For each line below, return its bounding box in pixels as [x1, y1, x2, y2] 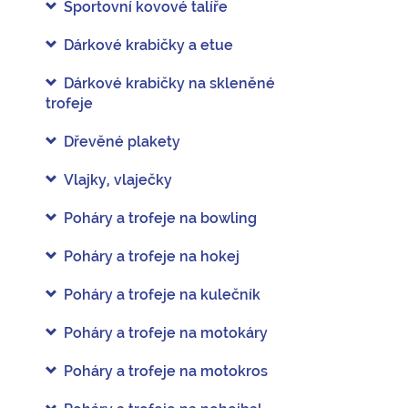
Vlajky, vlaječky [64, 171, 172, 189]
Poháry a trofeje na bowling [64, 209, 257, 227]
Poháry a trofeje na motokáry [64, 324, 268, 342]
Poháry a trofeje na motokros [64, 362, 268, 380]
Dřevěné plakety [64, 133, 180, 150]
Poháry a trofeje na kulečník [64, 286, 260, 303]
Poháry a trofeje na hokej [64, 248, 240, 265]
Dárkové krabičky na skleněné [64, 75, 275, 92]
